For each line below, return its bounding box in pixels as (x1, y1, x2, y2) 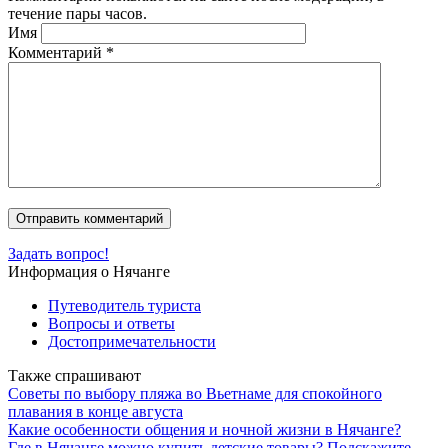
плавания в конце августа (8, 402, 183, 420)
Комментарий (8, 43, 106, 61)
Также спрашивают (8, 366, 141, 384)
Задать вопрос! (8, 244, 109, 262)
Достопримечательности (48, 332, 216, 350)
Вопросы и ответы (48, 314, 175, 332)
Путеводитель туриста (48, 296, 201, 314)
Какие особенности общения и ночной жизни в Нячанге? (8, 420, 401, 438)
